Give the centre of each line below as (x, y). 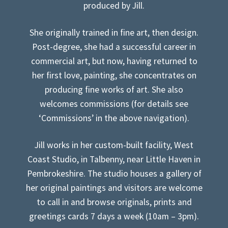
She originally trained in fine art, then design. (114, 33)
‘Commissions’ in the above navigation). (114, 118)
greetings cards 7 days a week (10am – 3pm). (114, 216)
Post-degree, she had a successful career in (114, 47)
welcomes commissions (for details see (114, 104)
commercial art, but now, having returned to (114, 61)
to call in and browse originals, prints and (114, 202)
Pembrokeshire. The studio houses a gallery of (114, 174)
